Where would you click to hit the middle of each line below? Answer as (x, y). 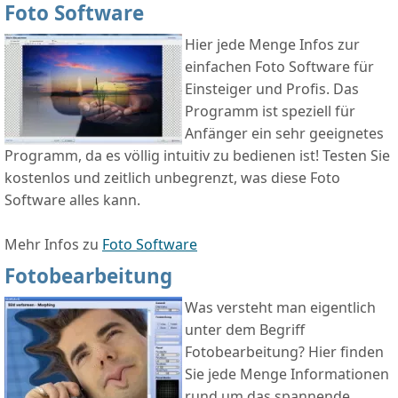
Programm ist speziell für (270, 111)
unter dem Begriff (245, 330)
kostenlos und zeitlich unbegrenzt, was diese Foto (172, 178)
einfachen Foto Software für (279, 67)
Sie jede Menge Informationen (287, 374)
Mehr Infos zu (53, 245)
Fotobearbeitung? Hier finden (284, 352)
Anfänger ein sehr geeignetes (284, 134)
